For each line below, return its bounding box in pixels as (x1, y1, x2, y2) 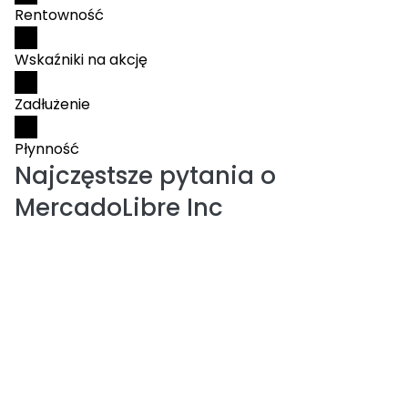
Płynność (15, 138, 79, 159)
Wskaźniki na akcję (15, 49, 148, 70)
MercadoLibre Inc (15, 191, 223, 224)
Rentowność (15, 5, 104, 25)
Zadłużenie (15, 94, 90, 115)
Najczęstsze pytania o (15, 159, 276, 192)
